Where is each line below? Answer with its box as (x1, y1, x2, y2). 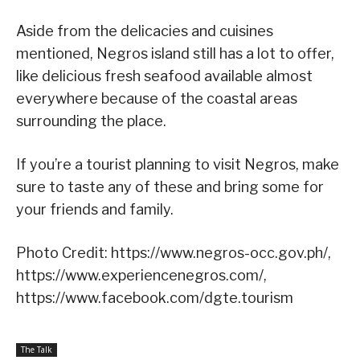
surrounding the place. (16, 112, 166, 129)
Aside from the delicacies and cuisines (16, 22, 273, 39)
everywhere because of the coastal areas (16, 89, 297, 107)
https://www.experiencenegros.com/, (16, 266, 267, 284)
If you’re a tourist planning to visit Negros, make (16, 155, 339, 173)
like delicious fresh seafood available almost (16, 67, 313, 84)
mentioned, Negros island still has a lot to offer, (16, 44, 334, 62)
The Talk (21, 343, 52, 355)
